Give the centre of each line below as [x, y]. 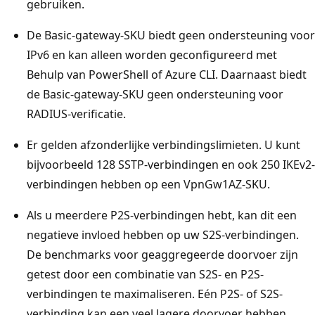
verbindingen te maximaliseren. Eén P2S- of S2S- [155, 294]
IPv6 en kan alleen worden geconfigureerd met [152, 54]
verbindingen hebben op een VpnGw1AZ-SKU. [148, 184]
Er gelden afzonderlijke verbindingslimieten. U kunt [163, 144]
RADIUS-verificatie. [76, 114]
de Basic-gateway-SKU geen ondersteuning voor [155, 94]
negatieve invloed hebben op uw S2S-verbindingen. [163, 234]
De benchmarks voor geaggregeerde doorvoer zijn [162, 254]
